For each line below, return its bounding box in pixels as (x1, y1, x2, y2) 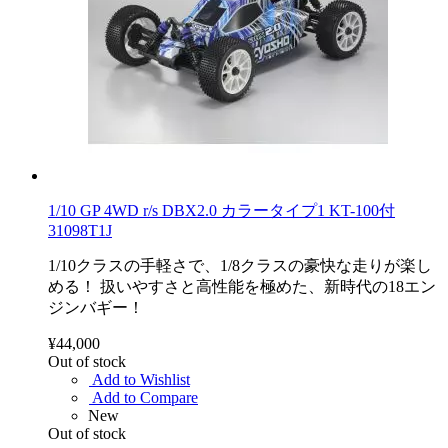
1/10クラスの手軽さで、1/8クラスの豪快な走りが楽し (48, 256, 432, 274)
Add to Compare (92, 388, 198, 406)
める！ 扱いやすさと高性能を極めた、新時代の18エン (48, 277, 436, 295)
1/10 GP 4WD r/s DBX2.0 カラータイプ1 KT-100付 (48, 201, 395, 219)
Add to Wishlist (92, 370, 190, 388)
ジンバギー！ (48, 298, 144, 316)
